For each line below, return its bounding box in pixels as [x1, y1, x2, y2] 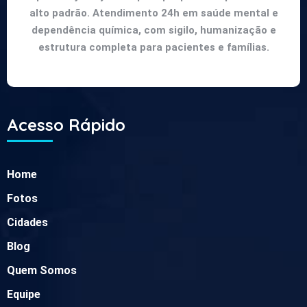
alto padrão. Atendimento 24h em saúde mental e [29, 6, 278, 19]
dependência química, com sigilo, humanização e [31, 23, 276, 36]
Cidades [7, 215, 48, 229]
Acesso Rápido [7, 114, 125, 135]
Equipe [7, 287, 40, 301]
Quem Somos [7, 263, 77, 277]
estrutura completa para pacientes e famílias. [38, 40, 269, 53]
